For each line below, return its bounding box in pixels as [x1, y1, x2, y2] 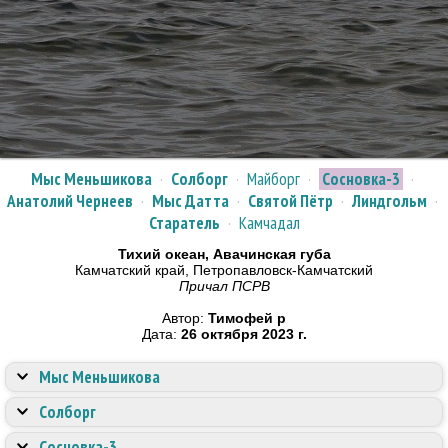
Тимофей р [208, 310, 286, 326]
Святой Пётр [247, 190, 333, 212]
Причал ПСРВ [178, 278, 270, 294]
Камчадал [238, 212, 300, 234]
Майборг [246, 168, 300, 190]
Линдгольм [351, 190, 427, 212]
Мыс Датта [151, 190, 229, 212]
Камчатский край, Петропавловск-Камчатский [75, 262, 373, 278]
